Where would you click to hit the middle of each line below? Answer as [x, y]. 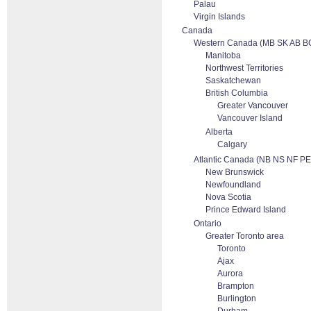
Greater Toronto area [245, 236]
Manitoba [223, 56]
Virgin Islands [219, 17]
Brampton [236, 286]
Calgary [232, 144]
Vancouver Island [250, 118]
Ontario [208, 224]
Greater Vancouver [253, 106]
